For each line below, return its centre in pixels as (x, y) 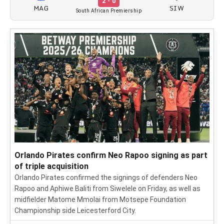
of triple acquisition (51, 166)
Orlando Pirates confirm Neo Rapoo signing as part (111, 155)
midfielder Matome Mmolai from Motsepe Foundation (100, 200)
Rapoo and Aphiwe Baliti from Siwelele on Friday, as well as (107, 189)
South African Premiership (109, 11)
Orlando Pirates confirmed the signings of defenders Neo (106, 178)
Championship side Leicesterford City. (75, 211)
